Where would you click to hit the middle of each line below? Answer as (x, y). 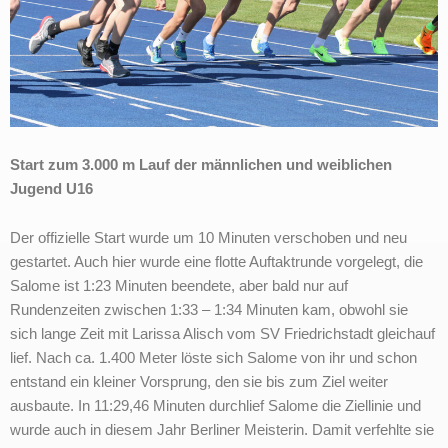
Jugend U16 (51, 188)
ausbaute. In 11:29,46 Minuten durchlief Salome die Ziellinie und (215, 406)
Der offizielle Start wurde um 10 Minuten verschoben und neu (208, 238)
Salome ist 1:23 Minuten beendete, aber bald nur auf (179, 286)
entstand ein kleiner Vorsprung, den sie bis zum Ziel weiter (199, 382)
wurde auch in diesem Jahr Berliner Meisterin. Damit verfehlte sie (222, 430)
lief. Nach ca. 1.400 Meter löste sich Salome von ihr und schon (213, 358)
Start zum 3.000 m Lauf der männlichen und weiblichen (201, 164)
